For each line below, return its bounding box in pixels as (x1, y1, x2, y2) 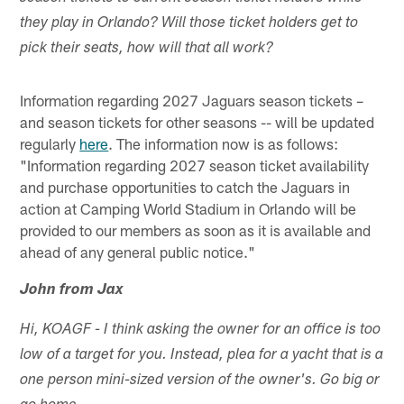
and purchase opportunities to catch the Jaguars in (20, 177, 351, 196)
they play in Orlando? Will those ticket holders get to (20, 15, 359, 32)
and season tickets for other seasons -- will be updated (20, 112, 375, 131)
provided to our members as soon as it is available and (20, 220, 372, 239)
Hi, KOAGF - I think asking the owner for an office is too (20, 322, 381, 338)
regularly (20, 133, 80, 152)
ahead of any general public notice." (20, 242, 256, 261)
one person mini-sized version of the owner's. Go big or (20, 372, 381, 389)
